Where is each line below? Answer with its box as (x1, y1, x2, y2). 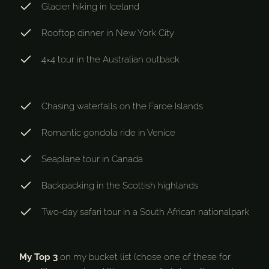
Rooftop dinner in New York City (41, 28, 174, 39)
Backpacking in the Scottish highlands (41, 180, 198, 192)
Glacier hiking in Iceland (41, 1, 139, 13)
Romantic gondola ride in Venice (41, 127, 175, 139)
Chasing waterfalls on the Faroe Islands (41, 101, 203, 112)
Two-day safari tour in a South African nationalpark (41, 207, 249, 218)
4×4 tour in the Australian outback (41, 54, 180, 65)
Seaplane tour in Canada (41, 154, 143, 165)
